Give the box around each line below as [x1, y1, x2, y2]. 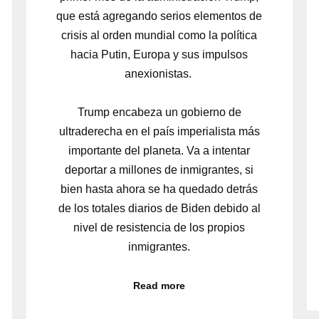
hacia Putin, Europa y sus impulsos [70, 48, 249, 61]
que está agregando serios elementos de [56, 9, 263, 22]
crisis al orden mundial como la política [61, 28, 258, 41]
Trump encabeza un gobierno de [77, 105, 241, 118]
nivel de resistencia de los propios [73, 221, 246, 234]
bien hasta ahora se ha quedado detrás [61, 182, 258, 195]
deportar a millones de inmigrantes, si [65, 163, 254, 176]
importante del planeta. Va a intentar [68, 144, 251, 157]
